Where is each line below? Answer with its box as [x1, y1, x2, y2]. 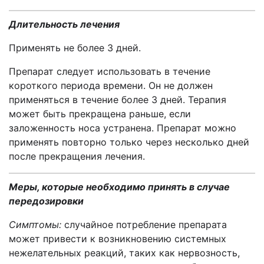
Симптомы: [9, 219, 61, 230]
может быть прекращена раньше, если [9, 108, 191, 120]
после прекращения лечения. [9, 150, 145, 162]
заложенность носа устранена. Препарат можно [9, 122, 236, 134]
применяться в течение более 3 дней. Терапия [9, 94, 226, 105]
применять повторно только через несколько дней [9, 136, 249, 148]
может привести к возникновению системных [9, 233, 226, 245]
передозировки [9, 195, 84, 207]
